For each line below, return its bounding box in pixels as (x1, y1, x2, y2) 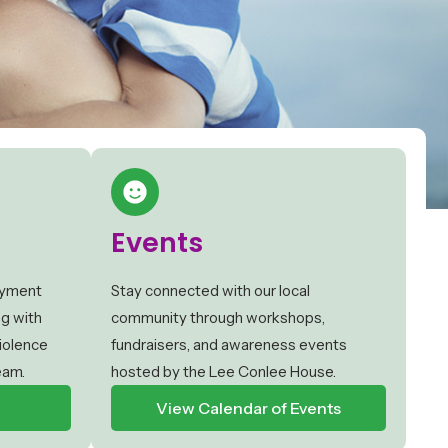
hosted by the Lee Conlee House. (111, 362, 336, 382)
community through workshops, (111, 308, 325, 328)
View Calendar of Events (156, 398, 341, 419)
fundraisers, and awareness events (111, 335, 347, 355)
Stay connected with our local (111, 281, 310, 301)
